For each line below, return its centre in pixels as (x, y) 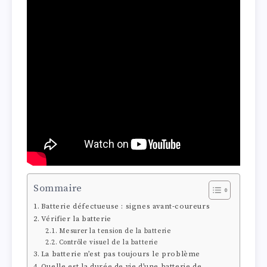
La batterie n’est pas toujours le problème (120, 254)
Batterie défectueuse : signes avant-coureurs (125, 207)
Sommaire (58, 188)
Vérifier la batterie (76, 219)
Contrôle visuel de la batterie (108, 243)
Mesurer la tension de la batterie (115, 232)
